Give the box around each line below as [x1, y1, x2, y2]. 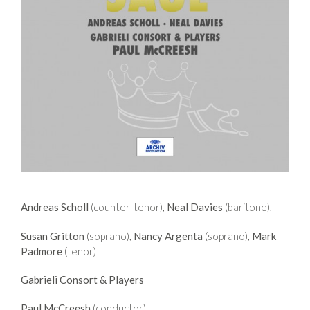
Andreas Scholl [21, 200, 89, 213]
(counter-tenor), [89, 200, 167, 213]
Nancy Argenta [134, 229, 203, 242]
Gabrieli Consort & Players [21, 273, 144, 286]
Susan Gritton [21, 229, 84, 242]
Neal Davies [167, 200, 223, 213]
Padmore [21, 244, 62, 257]
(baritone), [223, 200, 272, 213]
